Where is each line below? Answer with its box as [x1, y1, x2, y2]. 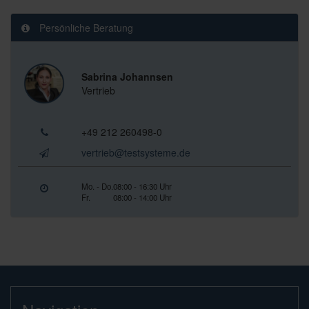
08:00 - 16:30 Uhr [112, 181, 172, 192]
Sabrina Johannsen [81, 70, 173, 83]
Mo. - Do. [81, 181, 113, 192]
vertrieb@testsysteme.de [81, 146, 190, 159]
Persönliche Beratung [37, 21, 133, 34]
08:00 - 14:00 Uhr [112, 192, 172, 203]
